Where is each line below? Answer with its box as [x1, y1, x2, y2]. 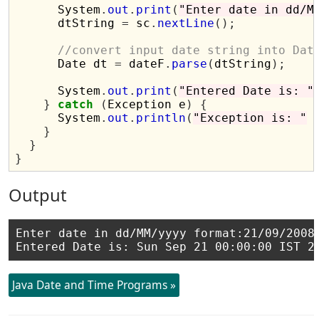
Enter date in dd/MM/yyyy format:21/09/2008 [16, 226, 315, 240]
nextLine [157, 16, 215, 30]
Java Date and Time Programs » [12, 277, 177, 293]
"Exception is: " [193, 111, 308, 125]
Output [9, 184, 68, 206]
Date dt [15, 57, 115, 70]
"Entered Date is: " [179, 84, 315, 98]
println [136, 111, 187, 125]
